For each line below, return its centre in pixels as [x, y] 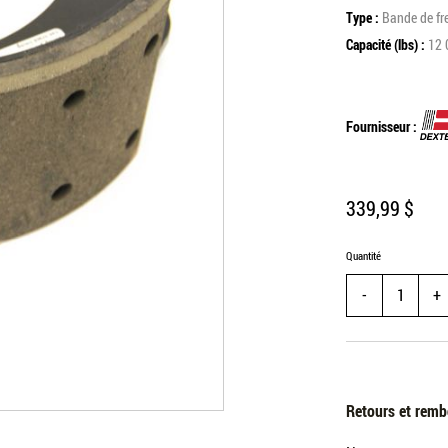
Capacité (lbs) [384, 44]
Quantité [364, 255]
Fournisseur [378, 126]
